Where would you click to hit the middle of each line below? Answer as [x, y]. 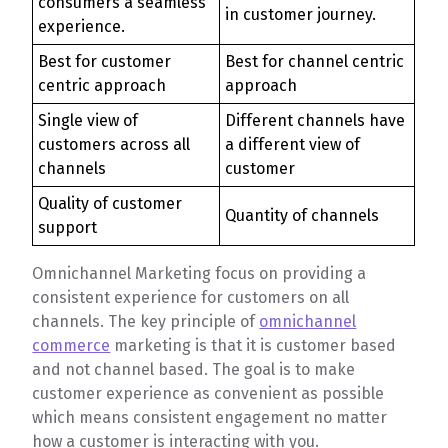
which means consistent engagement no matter [210, 417]
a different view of [293, 144]
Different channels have [315, 120]
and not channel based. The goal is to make [194, 369]
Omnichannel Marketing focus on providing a [199, 273]
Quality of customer [110, 203]
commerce [71, 345]
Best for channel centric [315, 61]
